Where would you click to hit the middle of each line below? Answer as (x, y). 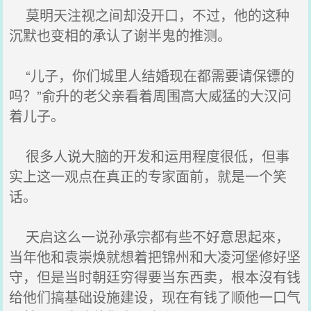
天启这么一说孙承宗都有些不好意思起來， (150, 236)
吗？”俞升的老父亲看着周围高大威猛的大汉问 (151, 95)
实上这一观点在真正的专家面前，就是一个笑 (148, 176)
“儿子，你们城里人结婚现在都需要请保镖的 (152, 75)
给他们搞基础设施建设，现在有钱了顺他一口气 (155, 297)
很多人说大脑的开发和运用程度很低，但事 (150, 156)
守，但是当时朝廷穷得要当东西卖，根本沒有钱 (155, 277)
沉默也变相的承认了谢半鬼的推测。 (120, 35)
